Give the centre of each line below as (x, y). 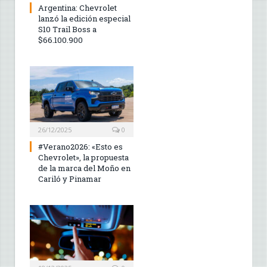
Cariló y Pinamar (70, 178)
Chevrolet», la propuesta (83, 157)
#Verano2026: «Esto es (80, 146)
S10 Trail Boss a (67, 29)
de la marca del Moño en (84, 168)
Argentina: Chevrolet (77, 7)
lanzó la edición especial (84, 18)
